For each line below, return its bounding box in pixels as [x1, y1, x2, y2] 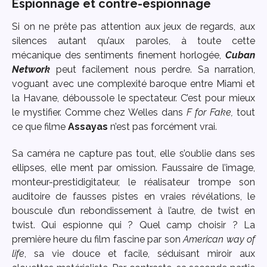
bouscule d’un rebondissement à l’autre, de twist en [12, 204, 255, 216]
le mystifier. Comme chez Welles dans [12, 107, 187, 119]
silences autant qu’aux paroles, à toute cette [12, 35, 255, 47]
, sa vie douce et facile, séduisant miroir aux [24, 247, 255, 259]
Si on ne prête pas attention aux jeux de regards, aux [12, 21, 255, 33]
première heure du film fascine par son [12, 233, 184, 245]
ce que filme [12, 121, 68, 133]
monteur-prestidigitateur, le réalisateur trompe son [12, 176, 255, 188]
